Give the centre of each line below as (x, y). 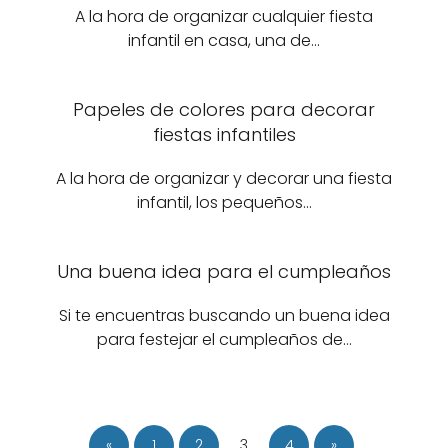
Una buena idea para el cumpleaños (224, 271)
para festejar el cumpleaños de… (224, 339)
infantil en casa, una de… (224, 40)
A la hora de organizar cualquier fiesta (224, 16)
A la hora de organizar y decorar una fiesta (224, 178)
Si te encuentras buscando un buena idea (224, 315)
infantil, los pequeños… (224, 202)
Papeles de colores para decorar (224, 109)
